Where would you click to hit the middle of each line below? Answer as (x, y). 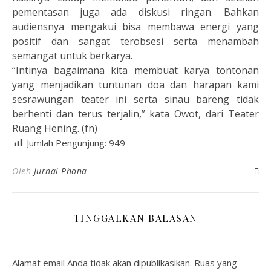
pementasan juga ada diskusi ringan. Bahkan (135, 12)
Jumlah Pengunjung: (68, 143)
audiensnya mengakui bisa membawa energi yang (135, 27)
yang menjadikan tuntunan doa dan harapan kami (135, 85)
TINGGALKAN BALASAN (135, 218)
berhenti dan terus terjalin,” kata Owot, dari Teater (135, 114)
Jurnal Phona (60, 171)
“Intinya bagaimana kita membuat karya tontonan (135, 70)
